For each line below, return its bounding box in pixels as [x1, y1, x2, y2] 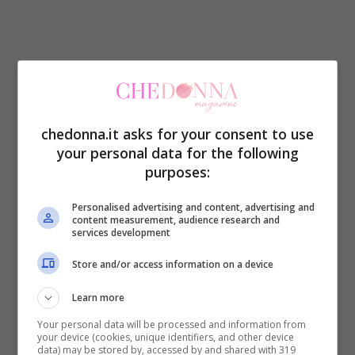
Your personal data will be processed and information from [37, 317, 307, 331]
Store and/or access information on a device [72, 258, 274, 271]
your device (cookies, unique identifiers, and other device [37, 330, 295, 344]
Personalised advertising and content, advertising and [72, 200, 315, 214]
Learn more [72, 290, 125, 304]
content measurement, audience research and [72, 212, 281, 227]
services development [72, 225, 171, 239]
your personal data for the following [56, 143, 299, 162]
